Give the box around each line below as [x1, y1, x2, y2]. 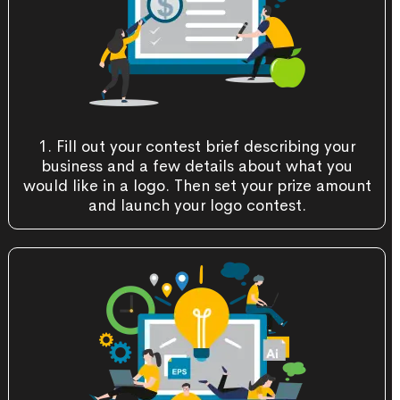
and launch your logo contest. [87, 196, 306, 216]
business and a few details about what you [41, 156, 354, 177]
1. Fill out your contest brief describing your [38, 137, 356, 157]
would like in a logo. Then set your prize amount [22, 176, 371, 196]
